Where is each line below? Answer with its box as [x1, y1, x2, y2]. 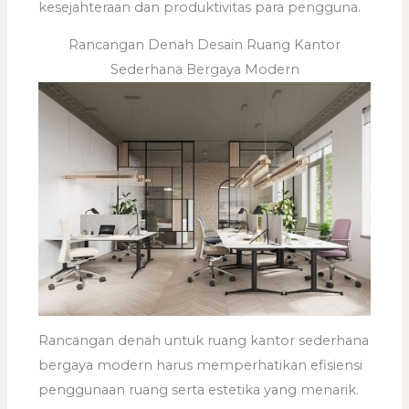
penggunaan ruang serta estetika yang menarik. [38, 382, 360, 399]
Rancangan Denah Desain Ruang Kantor [68, 37, 341, 54]
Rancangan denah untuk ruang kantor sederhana [38, 332, 370, 350]
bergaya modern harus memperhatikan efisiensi [38, 357, 363, 374]
